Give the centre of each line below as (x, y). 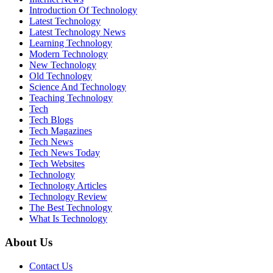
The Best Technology (71, 208)
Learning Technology (71, 43)
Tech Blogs (51, 120)
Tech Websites (57, 164)
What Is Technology (68, 219)
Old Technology (61, 76)
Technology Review (68, 197)
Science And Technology (78, 87)
